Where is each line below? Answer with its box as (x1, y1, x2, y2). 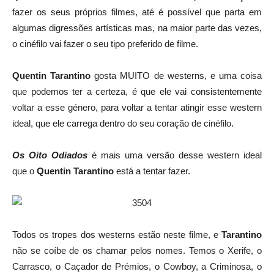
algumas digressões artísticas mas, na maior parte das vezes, (12, 23, 262, 33)
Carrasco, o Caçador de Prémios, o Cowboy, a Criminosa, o (12, 261, 262, 272)
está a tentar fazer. (114, 166, 190, 176)
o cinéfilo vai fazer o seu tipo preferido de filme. (12, 39, 198, 49)
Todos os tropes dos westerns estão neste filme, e (12, 229, 221, 240)
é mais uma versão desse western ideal (87, 150, 262, 160)
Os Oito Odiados (12, 150, 87, 160)
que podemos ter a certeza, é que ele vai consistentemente (12, 86, 262, 97)
